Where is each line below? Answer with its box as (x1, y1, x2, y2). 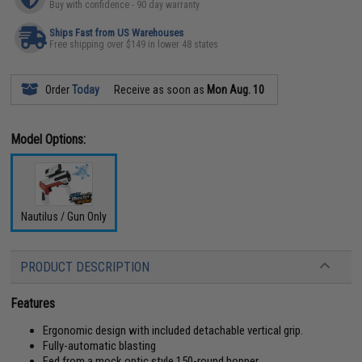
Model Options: (11, 131, 86, 147)
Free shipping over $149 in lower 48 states (49, 38, 219, 50)
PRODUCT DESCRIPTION (20, 259, 150, 275)
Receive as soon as (112, 82, 208, 96)
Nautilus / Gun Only (21, 210, 107, 223)
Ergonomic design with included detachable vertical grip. (43, 323, 304, 338)
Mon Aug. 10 (207, 82, 265, 96)
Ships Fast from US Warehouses (49, 26, 184, 39)
